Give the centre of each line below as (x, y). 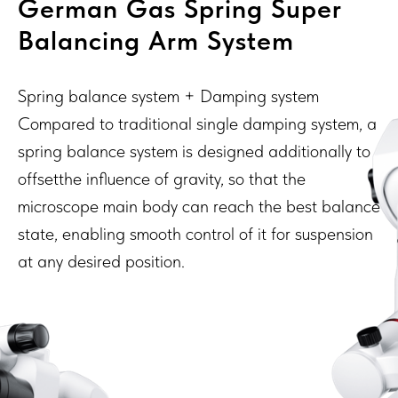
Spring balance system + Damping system (168, 96)
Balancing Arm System (156, 40)
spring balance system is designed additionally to (194, 151)
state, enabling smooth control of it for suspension (195, 233)
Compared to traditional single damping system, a (197, 123)
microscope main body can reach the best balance (199, 206)
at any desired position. (101, 261)
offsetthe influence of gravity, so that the (162, 178)
